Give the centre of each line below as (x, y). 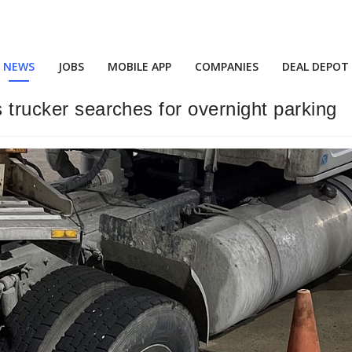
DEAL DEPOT (315, 66)
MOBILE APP (139, 66)
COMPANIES (227, 66)
